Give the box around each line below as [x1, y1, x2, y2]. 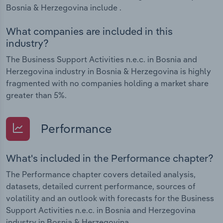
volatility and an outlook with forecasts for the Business [6, 193, 214, 203]
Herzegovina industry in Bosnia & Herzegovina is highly [6, 66, 211, 76]
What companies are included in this [6, 24, 173, 37]
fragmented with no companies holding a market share [6, 78, 209, 88]
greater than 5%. [6, 90, 67, 100]
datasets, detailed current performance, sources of [6, 181, 196, 191]
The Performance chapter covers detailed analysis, [6, 169, 196, 179]
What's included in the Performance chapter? [6, 151, 214, 164]
